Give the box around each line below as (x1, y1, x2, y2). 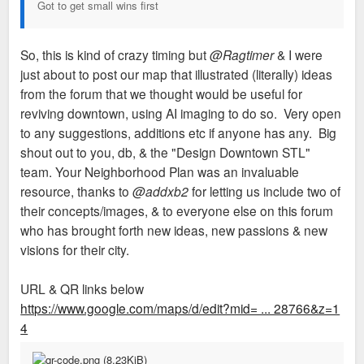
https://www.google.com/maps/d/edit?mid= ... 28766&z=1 (20, 298, 340, 317)
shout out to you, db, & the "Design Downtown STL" (20, 142, 311, 161)
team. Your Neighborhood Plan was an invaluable (20, 162, 300, 180)
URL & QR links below (20, 279, 145, 297)
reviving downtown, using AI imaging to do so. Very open (20, 103, 342, 122)
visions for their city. (20, 240, 136, 258)
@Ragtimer (210, 45, 275, 63)
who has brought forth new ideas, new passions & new (20, 220, 328, 239)
